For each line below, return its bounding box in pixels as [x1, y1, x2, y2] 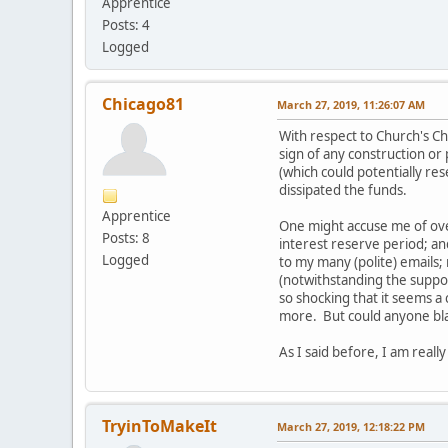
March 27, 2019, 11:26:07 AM [277, 97, 425, 113]
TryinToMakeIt [102, 415, 217, 438]
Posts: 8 [102, 229, 150, 248]
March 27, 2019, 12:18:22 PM [277, 419, 425, 435]
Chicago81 [102, 93, 184, 116]
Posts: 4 [102, 16, 150, 35]
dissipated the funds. [279, 181, 407, 200]
